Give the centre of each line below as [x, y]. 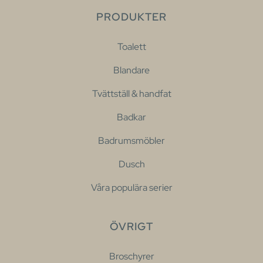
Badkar [131, 117]
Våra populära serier [131, 187]
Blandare [131, 70]
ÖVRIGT [131, 226]
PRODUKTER [131, 16]
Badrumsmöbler [131, 140]
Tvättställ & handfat [131, 93]
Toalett [131, 46]
